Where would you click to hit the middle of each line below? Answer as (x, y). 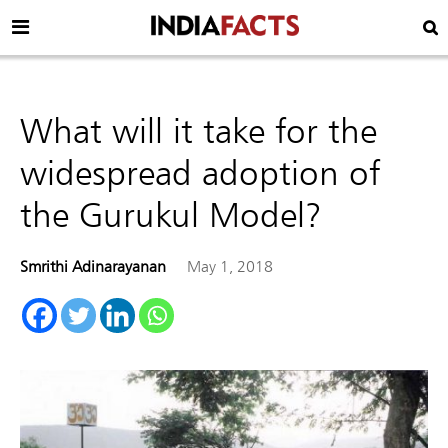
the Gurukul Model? (171, 213)
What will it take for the (198, 129)
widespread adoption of (200, 171)
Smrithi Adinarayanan (93, 266)
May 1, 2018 (229, 266)
